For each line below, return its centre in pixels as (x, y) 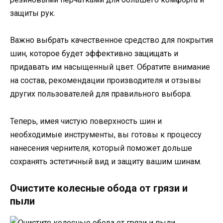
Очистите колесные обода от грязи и (99, 188)
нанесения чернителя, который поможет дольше (101, 148)
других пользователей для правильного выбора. (101, 94)
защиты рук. (33, 13)
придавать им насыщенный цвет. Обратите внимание (110, 67)
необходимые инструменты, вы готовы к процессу (106, 134)
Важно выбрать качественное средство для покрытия (111, 40)
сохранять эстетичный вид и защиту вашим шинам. (106, 161)
